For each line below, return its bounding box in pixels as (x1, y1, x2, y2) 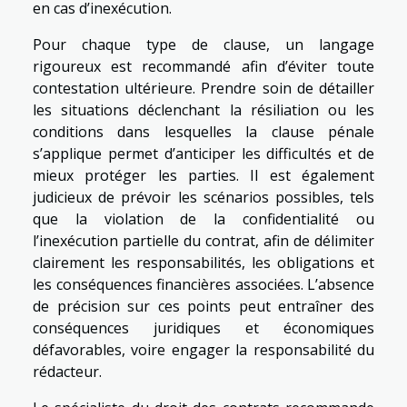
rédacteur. (33, 362, 102, 382)
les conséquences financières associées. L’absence (33, 274, 374, 295)
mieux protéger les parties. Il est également (33, 165, 374, 186)
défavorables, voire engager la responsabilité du (33, 340, 374, 361)
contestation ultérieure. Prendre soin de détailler (33, 78, 374, 99)
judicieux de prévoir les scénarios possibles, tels (33, 187, 374, 208)
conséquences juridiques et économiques (33, 318, 374, 339)
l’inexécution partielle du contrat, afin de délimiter (33, 231, 374, 252)
